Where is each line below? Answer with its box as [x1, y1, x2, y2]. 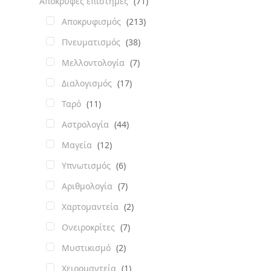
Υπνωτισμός [62, 159, 113, 171]
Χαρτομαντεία [62, 200, 121, 212]
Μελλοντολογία [62, 56, 127, 68]
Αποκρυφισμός [62, 15, 123, 27]
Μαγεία [62, 139, 94, 151]
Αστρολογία [62, 118, 111, 130]
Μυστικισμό [62, 241, 113, 253]
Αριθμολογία [62, 180, 115, 192]
